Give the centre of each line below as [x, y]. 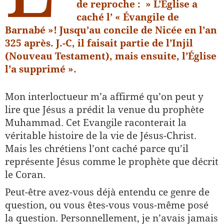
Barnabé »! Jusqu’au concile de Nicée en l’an [111, 30]
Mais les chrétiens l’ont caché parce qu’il [97, 148]
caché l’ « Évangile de [127, 17]
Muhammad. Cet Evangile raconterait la [96, 122]
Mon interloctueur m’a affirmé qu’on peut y [104, 96]
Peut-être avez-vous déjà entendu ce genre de [107, 192]
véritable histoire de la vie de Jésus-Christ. [101, 135]
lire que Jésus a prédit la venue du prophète [104, 109]
